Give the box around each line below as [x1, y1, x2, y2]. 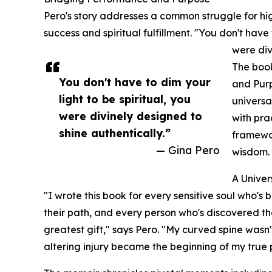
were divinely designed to [59, 109, 202, 123]
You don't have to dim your [59, 75, 211, 89]
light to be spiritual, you [59, 92, 191, 106]
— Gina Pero [156, 143, 220, 157]
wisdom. [232, 146, 270, 158]
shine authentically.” [59, 126, 171, 140]
